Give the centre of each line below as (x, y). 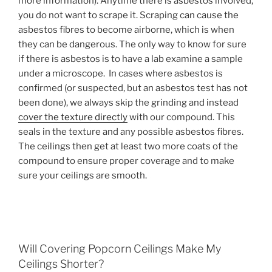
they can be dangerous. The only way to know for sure (132, 45)
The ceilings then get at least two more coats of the (128, 147)
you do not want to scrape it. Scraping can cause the (128, 15)
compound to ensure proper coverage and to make (126, 161)
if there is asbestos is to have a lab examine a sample (131, 59)
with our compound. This (181, 117)
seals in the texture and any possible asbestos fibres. (131, 132)
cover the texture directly (73, 117)
